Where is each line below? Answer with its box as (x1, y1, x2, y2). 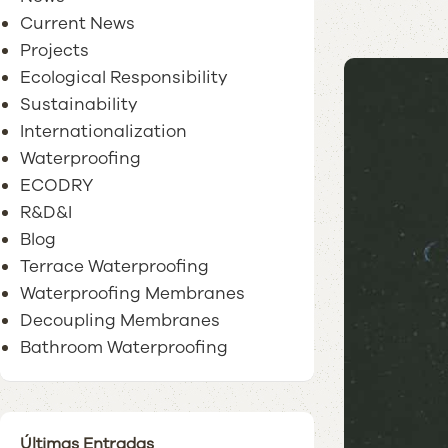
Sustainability (20, 93, 138, 116)
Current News (20, 12, 135, 35)
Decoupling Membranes (20, 309, 220, 332)
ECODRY (20, 174, 93, 197)
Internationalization (20, 120, 187, 143)
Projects (20, 39, 89, 62)
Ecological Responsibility (20, 66, 228, 89)
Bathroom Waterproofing (20, 336, 228, 359)
